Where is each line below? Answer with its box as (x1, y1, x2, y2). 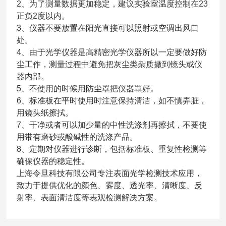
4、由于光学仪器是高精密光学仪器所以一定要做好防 (17, 47, 207, 56)
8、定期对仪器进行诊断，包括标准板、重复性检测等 (17, 144, 207, 153)
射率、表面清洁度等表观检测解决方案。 (17, 193, 162, 202)
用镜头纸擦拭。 (17, 108, 74, 117)
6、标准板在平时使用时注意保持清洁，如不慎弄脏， (17, 96, 207, 105)
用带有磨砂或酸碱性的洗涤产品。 (17, 132, 138, 141)
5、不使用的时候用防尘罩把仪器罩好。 (17, 84, 159, 93)
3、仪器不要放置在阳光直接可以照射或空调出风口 (17, 23, 199, 32)
